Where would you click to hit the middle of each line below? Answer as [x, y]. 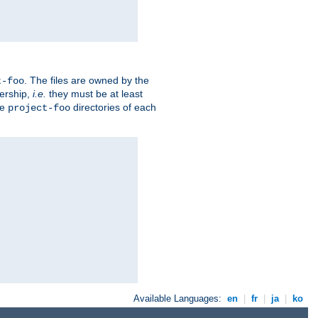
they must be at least [94, 94]
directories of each [113, 108]
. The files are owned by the [87, 81]
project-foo [39, 108]
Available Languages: [179, 299]
